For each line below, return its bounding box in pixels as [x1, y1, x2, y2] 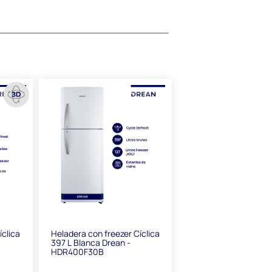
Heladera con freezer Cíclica [50, 228, 160, 240]
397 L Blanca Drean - [50, 237, 131, 249]
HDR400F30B [50, 246, 104, 258]
